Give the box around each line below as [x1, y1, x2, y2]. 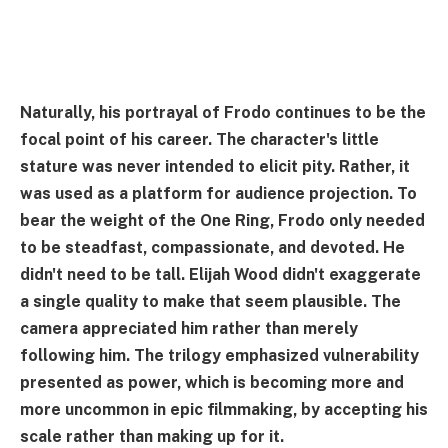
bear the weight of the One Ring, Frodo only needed [20, 210, 425, 230]
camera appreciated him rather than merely [20, 318, 358, 338]
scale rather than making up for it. [20, 426, 284, 446]
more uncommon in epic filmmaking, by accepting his [20, 399, 428, 419]
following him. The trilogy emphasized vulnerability [20, 345, 419, 365]
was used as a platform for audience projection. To [20, 183, 417, 203]
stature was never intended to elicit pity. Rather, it [20, 156, 410, 176]
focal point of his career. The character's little [20, 129, 379, 149]
